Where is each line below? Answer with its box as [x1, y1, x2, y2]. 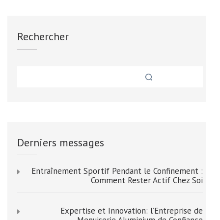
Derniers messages [17, 136, 104, 150]
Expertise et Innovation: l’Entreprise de [60, 205, 203, 217]
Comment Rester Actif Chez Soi [91, 175, 203, 186]
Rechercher [17, 29, 69, 44]
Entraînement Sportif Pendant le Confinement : [31, 165, 203, 177]
